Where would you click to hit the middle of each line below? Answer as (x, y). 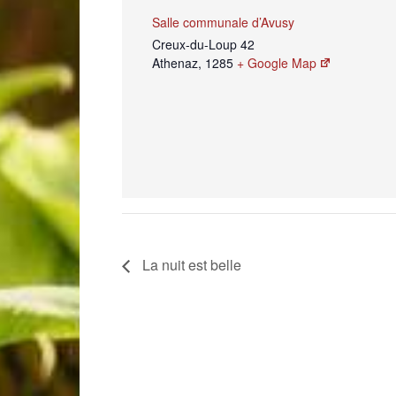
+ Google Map (277, 62)
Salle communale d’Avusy (223, 22)
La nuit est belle (190, 264)
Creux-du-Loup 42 (203, 44)
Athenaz (175, 62)
